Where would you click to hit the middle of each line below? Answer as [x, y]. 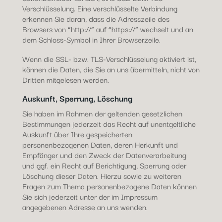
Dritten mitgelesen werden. [65, 79]
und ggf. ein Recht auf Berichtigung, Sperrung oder [104, 165]
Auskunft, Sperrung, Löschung [77, 98]
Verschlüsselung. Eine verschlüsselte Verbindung [100, 8]
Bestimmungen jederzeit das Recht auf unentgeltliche [109, 123]
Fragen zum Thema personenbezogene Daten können [109, 186]
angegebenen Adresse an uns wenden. [85, 207]
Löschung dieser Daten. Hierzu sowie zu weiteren [102, 175]
